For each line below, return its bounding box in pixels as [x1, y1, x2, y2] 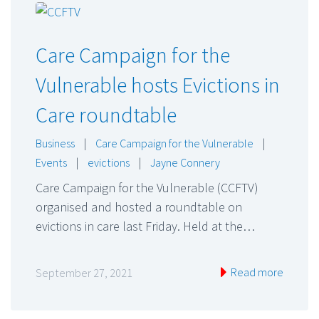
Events [36, 155, 67, 169]
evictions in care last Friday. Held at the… [36, 217, 255, 234]
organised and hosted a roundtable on [36, 198, 242, 215]
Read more [229, 265, 283, 280]
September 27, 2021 [36, 266, 132, 281]
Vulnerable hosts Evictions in [36, 70, 280, 98]
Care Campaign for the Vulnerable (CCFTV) [36, 179, 258, 196]
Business [36, 135, 75, 150]
